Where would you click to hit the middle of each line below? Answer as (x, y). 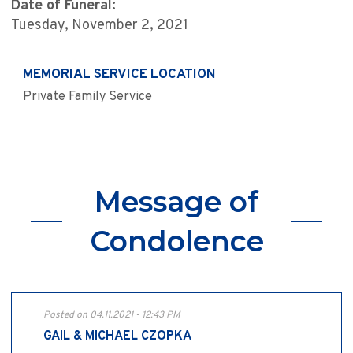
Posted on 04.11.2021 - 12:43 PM (112, 316)
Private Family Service (87, 97)
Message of (176, 202)
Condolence (176, 242)
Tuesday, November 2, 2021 (100, 26)
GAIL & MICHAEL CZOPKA (117, 337)
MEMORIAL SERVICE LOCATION (119, 75)
